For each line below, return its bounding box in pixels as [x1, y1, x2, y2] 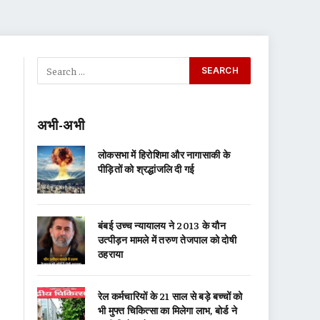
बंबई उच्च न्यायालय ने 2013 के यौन [98, 219, 226, 231]
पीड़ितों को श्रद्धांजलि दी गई [98, 162, 195, 175]
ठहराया [98, 247, 124, 260]
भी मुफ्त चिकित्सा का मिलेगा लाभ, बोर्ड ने [98, 304, 237, 316]
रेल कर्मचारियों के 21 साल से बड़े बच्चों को [98, 289, 243, 302]
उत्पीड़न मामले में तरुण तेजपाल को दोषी [98, 233, 236, 246]
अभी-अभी [37, 116, 84, 133]
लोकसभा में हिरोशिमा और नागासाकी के [98, 148, 230, 161]
